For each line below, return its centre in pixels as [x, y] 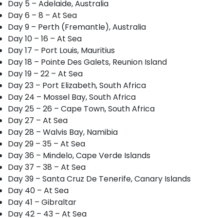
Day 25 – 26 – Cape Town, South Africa [81, 109]
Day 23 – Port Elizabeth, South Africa [77, 85]
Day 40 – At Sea [38, 191]
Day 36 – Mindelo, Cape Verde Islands [79, 155]
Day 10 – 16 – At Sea [45, 39]
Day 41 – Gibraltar [42, 202]
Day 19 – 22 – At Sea [45, 74]
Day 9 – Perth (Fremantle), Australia [77, 27]
